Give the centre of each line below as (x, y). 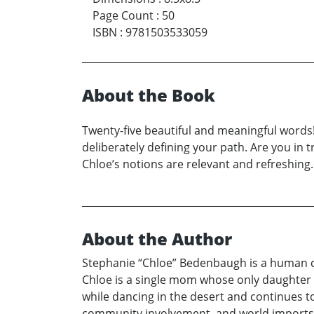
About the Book (149, 95)
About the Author (157, 238)
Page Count (123, 15)
